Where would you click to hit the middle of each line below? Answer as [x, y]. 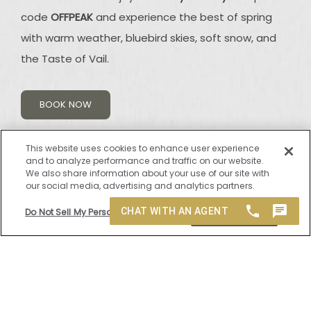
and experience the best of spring [184, 17]
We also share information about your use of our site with [148, 173]
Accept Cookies [234, 212]
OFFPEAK [73, 17]
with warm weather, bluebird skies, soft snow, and [149, 37]
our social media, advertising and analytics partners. [141, 185]
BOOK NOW [66, 104]
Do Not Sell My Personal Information [102, 212]
